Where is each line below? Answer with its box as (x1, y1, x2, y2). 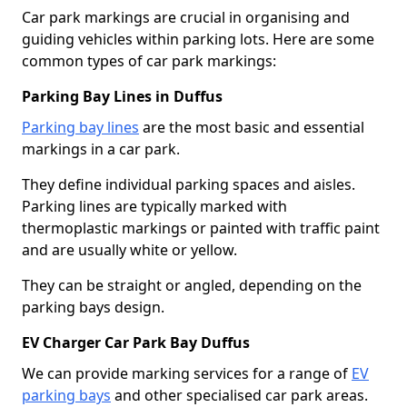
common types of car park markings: (22, 50, 276, 71)
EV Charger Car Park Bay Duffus (22, 332, 250, 352)
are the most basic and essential (139, 116, 364, 137)
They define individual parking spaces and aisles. (22, 174, 355, 194)
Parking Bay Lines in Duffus (22, 85, 223, 106)
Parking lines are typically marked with (22, 195, 287, 216)
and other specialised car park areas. (111, 384, 368, 405)
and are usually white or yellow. (22, 239, 237, 260)
